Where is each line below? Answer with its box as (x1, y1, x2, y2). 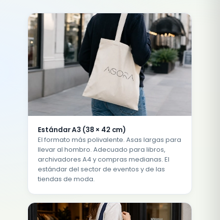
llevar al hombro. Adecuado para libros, (38, 144, 166, 154)
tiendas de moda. (38, 174, 95, 184)
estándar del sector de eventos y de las (38, 164, 165, 174)
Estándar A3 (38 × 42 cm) (38, 124, 127, 135)
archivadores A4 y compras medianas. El (38, 154, 170, 164)
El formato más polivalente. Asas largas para (38, 135, 182, 144)
